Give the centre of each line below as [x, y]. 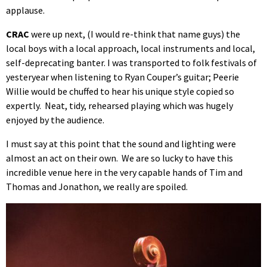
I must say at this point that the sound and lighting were [121, 144]
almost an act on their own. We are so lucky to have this [119, 158]
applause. [25, 10]
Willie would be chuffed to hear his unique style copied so [120, 91]
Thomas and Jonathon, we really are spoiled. [97, 187]
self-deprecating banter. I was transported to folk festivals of [131, 63]
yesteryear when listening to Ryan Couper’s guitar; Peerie [122, 77]
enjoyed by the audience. [55, 120]
